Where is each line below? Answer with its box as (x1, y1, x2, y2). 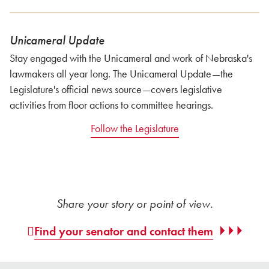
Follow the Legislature (90, 121, 179, 136)
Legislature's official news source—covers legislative (10, 83, 222, 97)
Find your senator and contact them (34, 223, 213, 239)
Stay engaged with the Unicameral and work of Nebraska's (10, 52, 252, 65)
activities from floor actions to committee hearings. (10, 98, 213, 112)
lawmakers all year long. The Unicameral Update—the (10, 67, 233, 81)
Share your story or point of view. (56, 195, 213, 211)
